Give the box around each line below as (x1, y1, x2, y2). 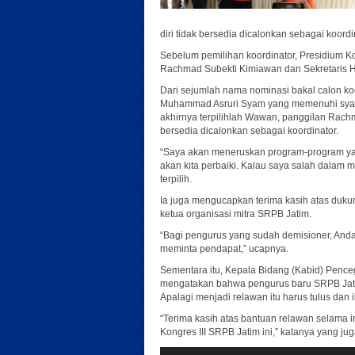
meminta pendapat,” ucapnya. (160, 243, 288, 254)
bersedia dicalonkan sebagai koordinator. (160, 125, 338, 136)
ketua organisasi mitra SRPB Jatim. (160, 208, 311, 219)
